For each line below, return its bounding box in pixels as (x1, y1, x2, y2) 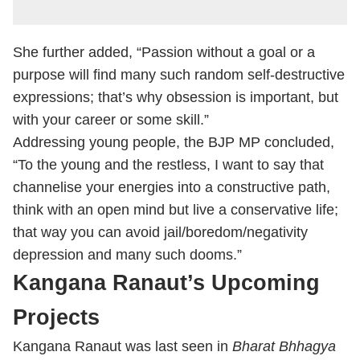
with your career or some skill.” (13, 112, 209, 128)
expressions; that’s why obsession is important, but (13, 89, 338, 105)
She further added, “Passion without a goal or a (13, 44, 315, 60)
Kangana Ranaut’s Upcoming (13, 271, 320, 295)
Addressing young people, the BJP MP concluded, (13, 134, 334, 150)
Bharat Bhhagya (232, 338, 336, 354)
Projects (13, 305, 100, 329)
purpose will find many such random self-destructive (13, 67, 345, 83)
